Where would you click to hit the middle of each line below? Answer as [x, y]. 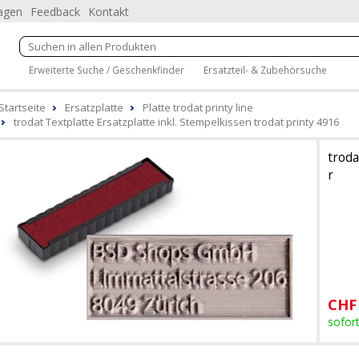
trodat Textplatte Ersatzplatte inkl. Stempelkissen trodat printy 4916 [176, 122]
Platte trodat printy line [198, 107]
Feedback [55, 12]
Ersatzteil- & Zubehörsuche [265, 69]
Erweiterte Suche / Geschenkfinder [107, 69]
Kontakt [109, 12]
